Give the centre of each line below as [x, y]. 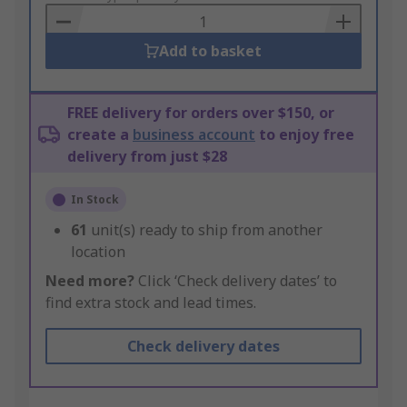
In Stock [95, 200]
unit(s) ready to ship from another [207, 230]
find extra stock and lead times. [151, 303]
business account [194, 135]
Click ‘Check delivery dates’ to [236, 281]
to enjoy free [305, 135]
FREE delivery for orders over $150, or [201, 113]
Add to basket [211, 51]
